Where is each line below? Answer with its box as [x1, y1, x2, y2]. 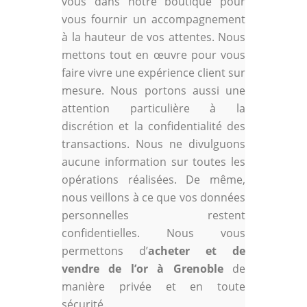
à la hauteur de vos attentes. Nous [62, 29, 245, 45]
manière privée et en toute [62, 278, 245, 294]
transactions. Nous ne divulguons [62, 136, 245, 151]
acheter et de [148, 243, 245, 258]
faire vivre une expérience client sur [62, 64, 245, 80]
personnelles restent [62, 207, 245, 223]
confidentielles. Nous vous [62, 225, 245, 241]
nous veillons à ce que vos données [62, 189, 245, 205]
